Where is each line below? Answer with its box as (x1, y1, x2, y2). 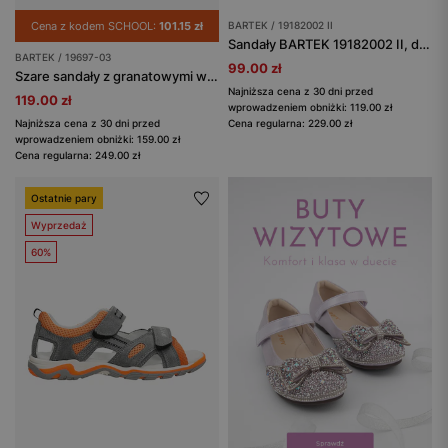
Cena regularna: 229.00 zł (228, 116, 352, 129)
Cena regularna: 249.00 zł (15, 148, 140, 161)
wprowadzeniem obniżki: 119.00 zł (228, 100, 392, 113)
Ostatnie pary (31, 191, 97, 204)
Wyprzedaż (31, 218, 87, 231)
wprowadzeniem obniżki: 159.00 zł (15, 132, 180, 145)
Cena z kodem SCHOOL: (31, 18, 159, 33)
